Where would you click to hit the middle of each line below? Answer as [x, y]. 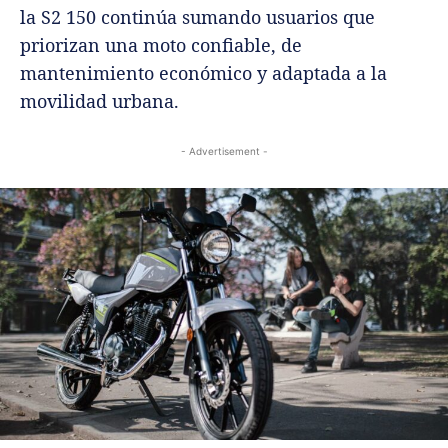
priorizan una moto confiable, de [161, 44]
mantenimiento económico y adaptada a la [203, 72]
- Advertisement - [224, 150]
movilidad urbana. [99, 100]
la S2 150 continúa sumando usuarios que [197, 16]
